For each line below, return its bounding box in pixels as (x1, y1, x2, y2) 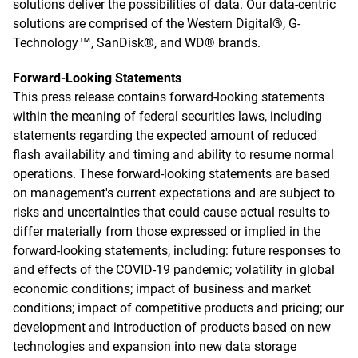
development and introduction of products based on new (13, 320, 331, 335)
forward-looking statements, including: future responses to (13, 243, 340, 258)
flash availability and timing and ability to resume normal (13, 147, 334, 162)
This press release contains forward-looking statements (13, 89, 324, 105)
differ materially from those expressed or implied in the (13, 224, 320, 239)
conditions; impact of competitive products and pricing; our (13, 300, 344, 316)
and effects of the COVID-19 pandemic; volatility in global (13, 262, 335, 277)
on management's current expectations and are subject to (13, 185, 335, 201)
